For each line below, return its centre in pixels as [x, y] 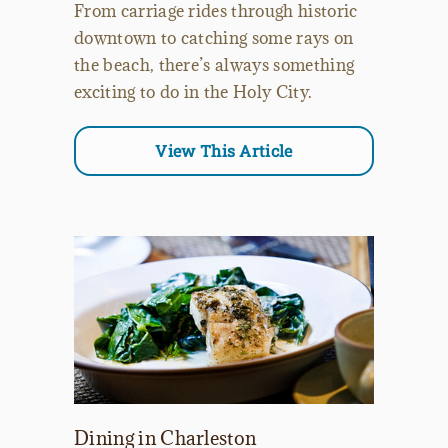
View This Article [224, 151]
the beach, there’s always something [214, 65]
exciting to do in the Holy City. [193, 92]
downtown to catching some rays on [214, 38]
